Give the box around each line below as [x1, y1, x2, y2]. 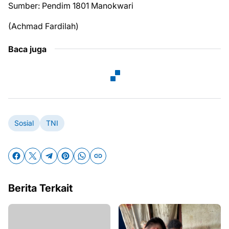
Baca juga [8, 43, 47, 54]
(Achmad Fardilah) [8, 20, 79, 31]
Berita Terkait [8, 181, 73, 194]
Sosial [14, 119, 34, 128]
